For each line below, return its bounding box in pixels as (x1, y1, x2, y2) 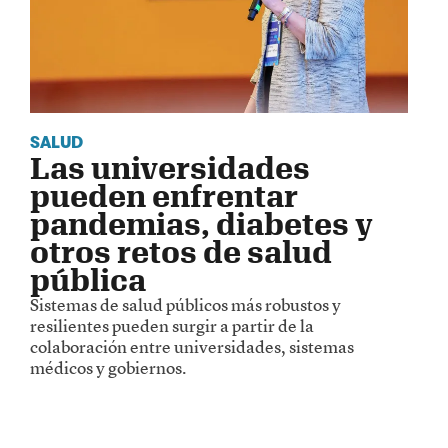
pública (30, 262, 146, 298)
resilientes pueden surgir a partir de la (30, 314, 314, 338)
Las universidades (30, 150, 310, 186)
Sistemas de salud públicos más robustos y (30, 293, 341, 317)
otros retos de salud (30, 234, 332, 270)
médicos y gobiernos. (30, 356, 186, 380)
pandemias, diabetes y (30, 206, 373, 242)
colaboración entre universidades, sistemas (30, 335, 354, 359)
